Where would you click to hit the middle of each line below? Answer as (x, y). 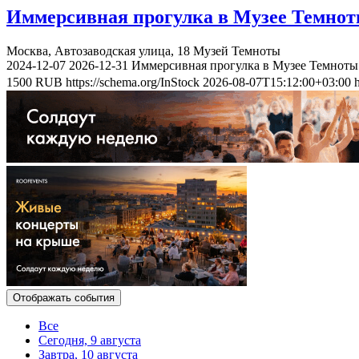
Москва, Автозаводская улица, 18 (98, 50)
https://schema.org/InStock (133, 82)
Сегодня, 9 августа (90, 340)
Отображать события (64, 297)
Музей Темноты (237, 50)
